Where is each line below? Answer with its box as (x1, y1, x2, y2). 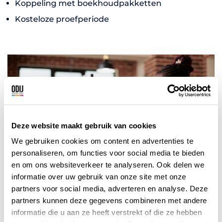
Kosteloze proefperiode (15, 14, 109, 24)
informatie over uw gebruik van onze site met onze (11, 172, 186, 181)
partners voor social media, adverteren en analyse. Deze (11, 184, 208, 193)
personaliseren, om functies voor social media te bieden (11, 149, 205, 157)
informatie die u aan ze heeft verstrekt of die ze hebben (11, 208, 202, 217)
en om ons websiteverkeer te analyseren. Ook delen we (11, 161, 204, 169)
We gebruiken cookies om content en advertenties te (11, 137, 193, 145)
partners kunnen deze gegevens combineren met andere (11, 196, 207, 205)
